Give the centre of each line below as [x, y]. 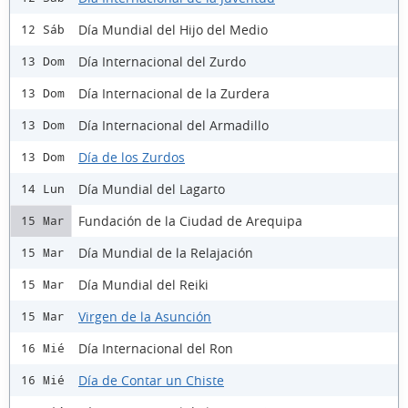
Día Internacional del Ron [156, 348]
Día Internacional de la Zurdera [174, 93]
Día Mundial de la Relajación [166, 252]
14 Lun [43, 189]
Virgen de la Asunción [145, 316]
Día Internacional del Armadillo [173, 125]
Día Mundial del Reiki [143, 284]
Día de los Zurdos [132, 157]
